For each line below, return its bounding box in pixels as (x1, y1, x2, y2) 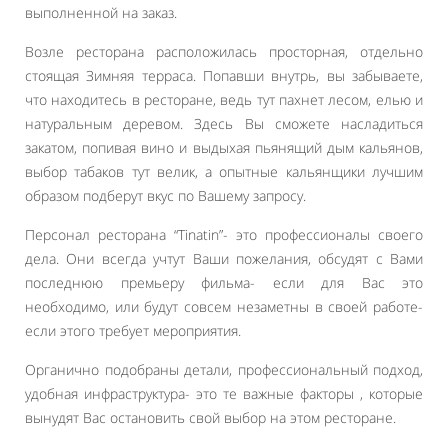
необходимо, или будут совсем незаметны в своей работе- (25, 297, 423, 316)
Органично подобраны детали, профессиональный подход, (25, 360, 423, 379)
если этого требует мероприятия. (25, 321, 241, 340)
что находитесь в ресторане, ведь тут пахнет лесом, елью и (25, 90, 423, 109)
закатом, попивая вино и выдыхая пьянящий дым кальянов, (25, 138, 423, 157)
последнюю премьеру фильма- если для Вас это (25, 273, 423, 292)
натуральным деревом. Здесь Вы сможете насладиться (25, 114, 423, 133)
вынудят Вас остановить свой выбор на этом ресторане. (25, 408, 396, 427)
